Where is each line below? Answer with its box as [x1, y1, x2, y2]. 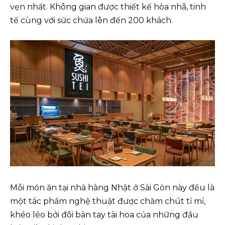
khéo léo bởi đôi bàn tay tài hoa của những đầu [10, 210, 198, 219]
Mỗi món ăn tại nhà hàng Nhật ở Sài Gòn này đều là [10, 183, 214, 192]
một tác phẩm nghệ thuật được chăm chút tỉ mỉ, [10, 196, 205, 206]
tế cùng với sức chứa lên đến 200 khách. [10, 16, 173, 25]
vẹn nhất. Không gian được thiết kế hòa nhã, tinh [10, 2, 206, 12]
